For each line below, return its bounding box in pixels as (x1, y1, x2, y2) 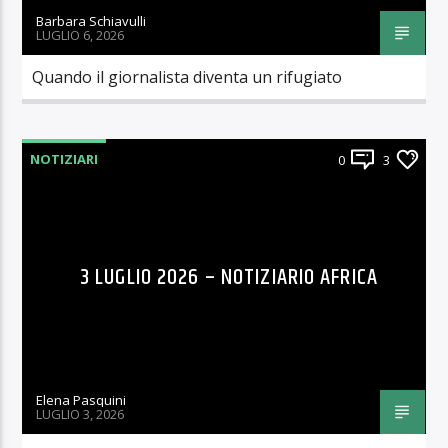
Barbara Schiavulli (36, 12, 147, 31)
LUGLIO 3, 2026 (36, 404, 125, 423)
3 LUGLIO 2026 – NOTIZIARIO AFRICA (80, 260, 378, 296)
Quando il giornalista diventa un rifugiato (32, 66, 343, 89)
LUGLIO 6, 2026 (36, 25, 125, 44)
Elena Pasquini (36, 391, 127, 410)
